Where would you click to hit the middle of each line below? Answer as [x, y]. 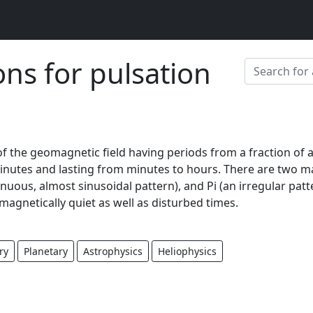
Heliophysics [187, 251]
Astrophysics [113, 251]
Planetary [46, 251]
